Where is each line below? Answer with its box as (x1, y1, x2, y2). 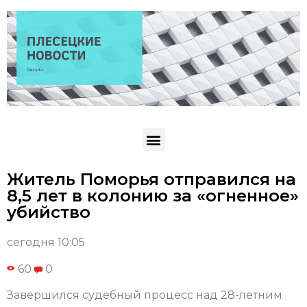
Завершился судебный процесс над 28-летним (7, 288, 282, 302)
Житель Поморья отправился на (7, 169, 296, 190)
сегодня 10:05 (7, 236, 85, 249)
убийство (7, 202, 90, 223)
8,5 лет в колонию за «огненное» (7, 186, 299, 206)
